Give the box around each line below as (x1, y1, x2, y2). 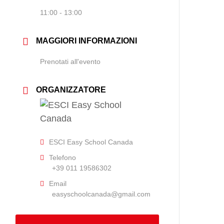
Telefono (49, 153, 76, 161)
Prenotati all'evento (40, 57, 101, 65)
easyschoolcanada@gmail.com (52, 189, 151, 198)
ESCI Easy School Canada (49, 137, 133, 146)
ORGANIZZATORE (36, 85, 106, 94)
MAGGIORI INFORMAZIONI (36, 36, 137, 45)
